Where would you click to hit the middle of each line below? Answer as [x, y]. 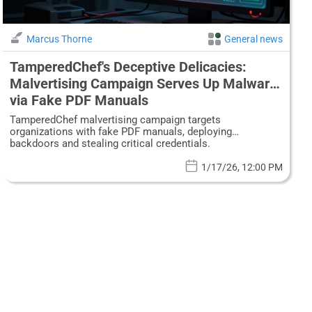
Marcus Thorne [59, 39]
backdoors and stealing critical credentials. [110, 144]
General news [253, 39]
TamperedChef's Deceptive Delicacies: [128, 67]
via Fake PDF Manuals [79, 101]
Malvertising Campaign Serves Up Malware [143, 84]
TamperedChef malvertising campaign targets [115, 120]
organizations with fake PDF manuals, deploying [120, 132]
